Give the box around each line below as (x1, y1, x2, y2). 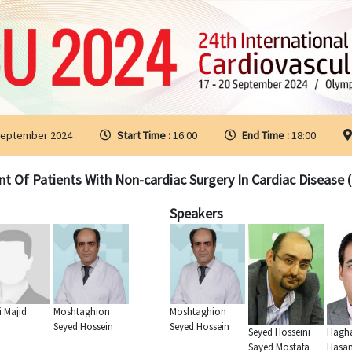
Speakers (170, 203, 223, 222)
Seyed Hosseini (248, 324, 310, 339)
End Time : (241, 127, 291, 142)
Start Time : (116, 127, 173, 142)
